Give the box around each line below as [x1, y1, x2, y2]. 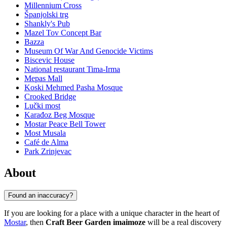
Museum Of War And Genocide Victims [24, 47, 153, 56]
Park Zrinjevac [24, 147, 71, 156]
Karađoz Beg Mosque [24, 110, 95, 120]
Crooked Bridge [24, 92, 76, 101]
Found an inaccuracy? [8, 191, 73, 199]
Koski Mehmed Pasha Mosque [24, 83, 123, 92]
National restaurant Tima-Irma [24, 65, 120, 74]
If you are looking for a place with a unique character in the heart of [4, 208, 219, 217]
